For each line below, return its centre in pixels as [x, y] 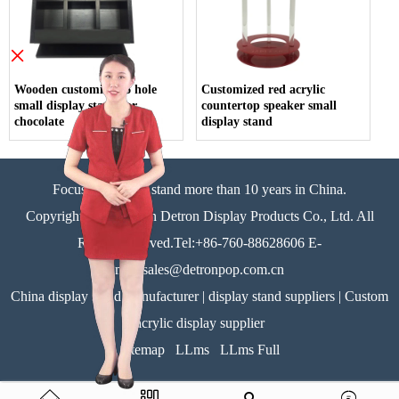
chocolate [39, 121]
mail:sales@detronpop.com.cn [199, 269]
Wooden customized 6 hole [85, 89]
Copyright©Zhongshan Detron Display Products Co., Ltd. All [199, 216]
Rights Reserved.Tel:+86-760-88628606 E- [199, 242]
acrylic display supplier [199, 322]
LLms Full [250, 349]
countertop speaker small [269, 105]
